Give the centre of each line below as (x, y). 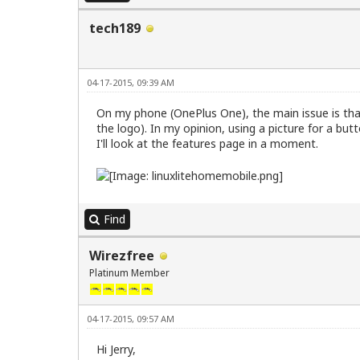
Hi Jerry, (116, 349)
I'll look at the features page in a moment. (207, 144)
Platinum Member (129, 272)
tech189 (115, 29)
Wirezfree (122, 255)
